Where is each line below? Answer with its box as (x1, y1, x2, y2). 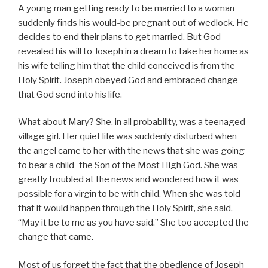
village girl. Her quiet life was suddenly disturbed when (18, 131, 237, 142)
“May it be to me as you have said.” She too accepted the (18, 217, 249, 229)
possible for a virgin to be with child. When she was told (18, 188, 240, 200)
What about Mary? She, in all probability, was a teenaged (18, 117, 245, 128)
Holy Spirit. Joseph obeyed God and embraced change (18, 74, 238, 86)
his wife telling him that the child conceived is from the (18, 60, 235, 71)
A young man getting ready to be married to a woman (18, 2, 234, 14)
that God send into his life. (18, 89, 122, 100)
